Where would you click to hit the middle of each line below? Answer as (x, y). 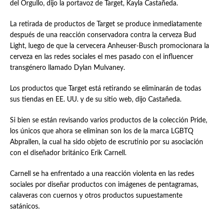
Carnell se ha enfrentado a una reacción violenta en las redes (102, 174)
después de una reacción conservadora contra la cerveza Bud (103, 35)
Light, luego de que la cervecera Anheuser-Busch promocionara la (109, 46)
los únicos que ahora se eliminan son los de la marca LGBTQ (101, 131)
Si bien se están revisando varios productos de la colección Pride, (108, 120)
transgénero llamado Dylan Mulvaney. (67, 68)
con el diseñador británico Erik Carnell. (68, 153)
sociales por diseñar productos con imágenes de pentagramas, (104, 185)
